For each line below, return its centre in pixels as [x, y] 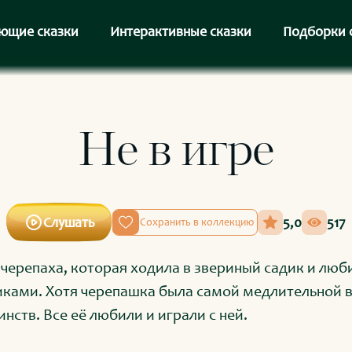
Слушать [69, 222]
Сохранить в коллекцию [197, 222]
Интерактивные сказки [181, 32]
